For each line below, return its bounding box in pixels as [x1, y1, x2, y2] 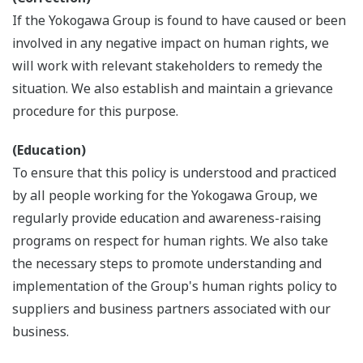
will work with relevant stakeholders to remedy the [12, 57, 322, 75]
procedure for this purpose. [12, 102, 178, 121]
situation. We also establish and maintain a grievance [12, 79, 333, 98]
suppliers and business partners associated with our [12, 300, 331, 318]
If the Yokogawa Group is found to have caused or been [12, 11, 346, 30]
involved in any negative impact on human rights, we [12, 34, 329, 53]
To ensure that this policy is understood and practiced [12, 164, 336, 182]
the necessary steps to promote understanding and [12, 254, 322, 273]
